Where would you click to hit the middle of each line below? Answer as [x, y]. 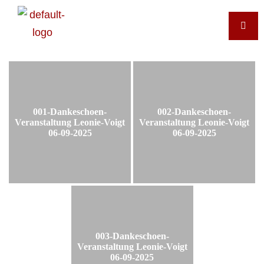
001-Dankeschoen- [70, 111]
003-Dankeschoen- [132, 236]
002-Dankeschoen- [194, 111]
